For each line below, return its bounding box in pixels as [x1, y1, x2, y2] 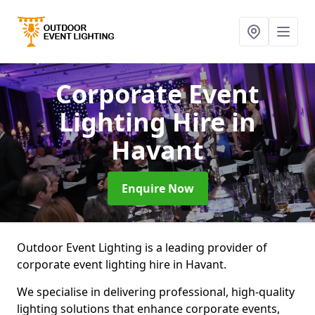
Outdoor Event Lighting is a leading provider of [17, 240, 267, 255]
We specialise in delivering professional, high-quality [17, 284, 295, 300]
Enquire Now [121, 181, 194, 196]
